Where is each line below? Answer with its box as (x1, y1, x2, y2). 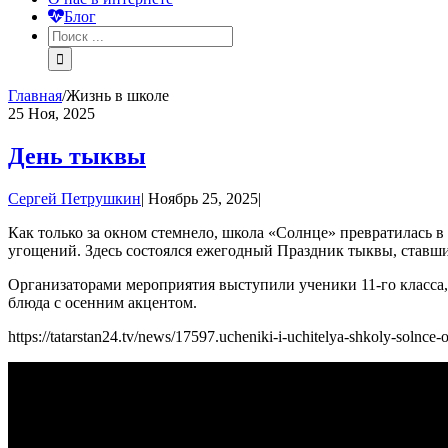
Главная (8, 87, 62, 104)
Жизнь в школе (66, 87, 169, 104)
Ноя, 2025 (28, 105, 95, 122)
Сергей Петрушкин (8, 189, 141, 207)
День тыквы (8, 142, 146, 169)
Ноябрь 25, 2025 (148, 189, 258, 207)
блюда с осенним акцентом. (8, 293, 197, 311)
